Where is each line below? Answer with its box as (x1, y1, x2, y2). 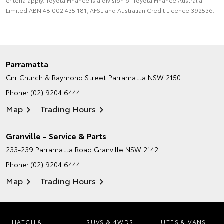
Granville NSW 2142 (94, 144, 158, 154)
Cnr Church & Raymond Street (6, 72, 106, 82)
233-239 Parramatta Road (6, 144, 92, 154)
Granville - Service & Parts (6, 129, 106, 141)
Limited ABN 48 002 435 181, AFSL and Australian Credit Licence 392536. (6, 5, 214, 14)
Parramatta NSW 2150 (108, 72, 181, 82)
